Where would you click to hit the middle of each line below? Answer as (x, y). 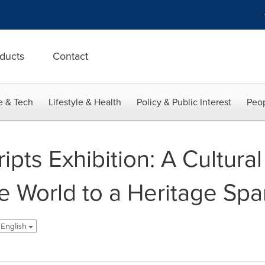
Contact (70, 56)
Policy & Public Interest (184, 102)
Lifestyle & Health (85, 102)
